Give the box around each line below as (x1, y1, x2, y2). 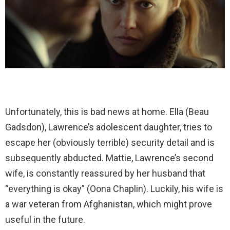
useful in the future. (5, 214, 85, 225)
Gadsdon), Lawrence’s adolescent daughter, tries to (5, 121, 212, 132)
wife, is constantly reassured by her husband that (5, 167, 205, 179)
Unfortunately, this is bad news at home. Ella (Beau (5, 106, 209, 117)
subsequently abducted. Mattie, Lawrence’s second (5, 152, 214, 163)
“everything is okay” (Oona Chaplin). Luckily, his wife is (5, 183, 223, 194)
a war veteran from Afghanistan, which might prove (5, 198, 212, 209)
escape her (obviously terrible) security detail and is (5, 137, 215, 148)
